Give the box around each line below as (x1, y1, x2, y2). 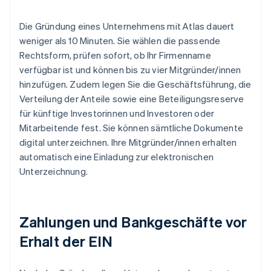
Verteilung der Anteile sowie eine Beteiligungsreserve (19, 93, 244, 105)
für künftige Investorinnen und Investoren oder (19, 107, 215, 120)
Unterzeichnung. (19, 165, 88, 178)
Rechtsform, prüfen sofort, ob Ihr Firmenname (19, 49, 211, 62)
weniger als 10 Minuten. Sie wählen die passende (19, 34, 221, 47)
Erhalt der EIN (19, 232, 113, 251)
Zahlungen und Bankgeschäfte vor (19, 212, 247, 232)
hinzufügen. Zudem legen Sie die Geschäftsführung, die (19, 78, 252, 91)
